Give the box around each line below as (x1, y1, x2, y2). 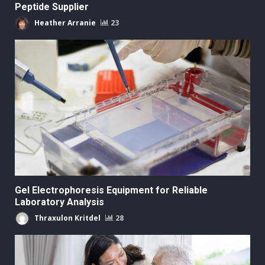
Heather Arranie (33, 17, 96, 28)
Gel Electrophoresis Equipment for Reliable (15, 185, 208, 196)
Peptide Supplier (15, 1, 91, 13)
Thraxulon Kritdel (33, 212, 101, 223)
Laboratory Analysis (15, 196, 104, 208)
